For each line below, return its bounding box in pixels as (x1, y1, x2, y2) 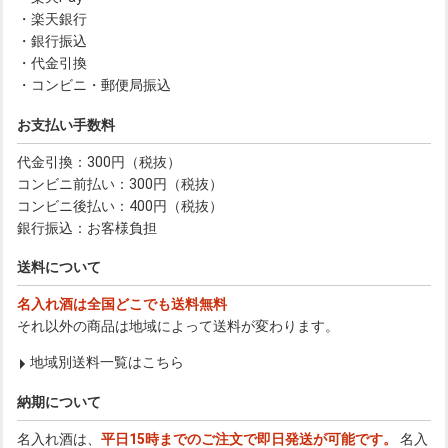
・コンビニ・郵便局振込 (17, 77, 171, 94)
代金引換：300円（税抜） (17, 153, 181, 170)
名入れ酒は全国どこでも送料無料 (17, 296, 227, 313)
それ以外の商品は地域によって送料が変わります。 (17, 318, 339, 335)
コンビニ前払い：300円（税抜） (17, 175, 223, 192)
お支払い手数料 (17, 116, 115, 133)
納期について (17, 394, 101, 411)
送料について (17, 259, 101, 276)
